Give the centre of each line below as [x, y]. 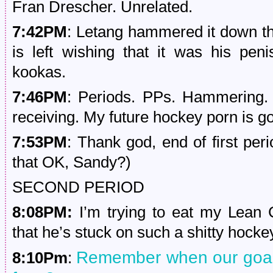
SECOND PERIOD [78, 187]
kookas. [39, 72]
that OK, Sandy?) [72, 162]
